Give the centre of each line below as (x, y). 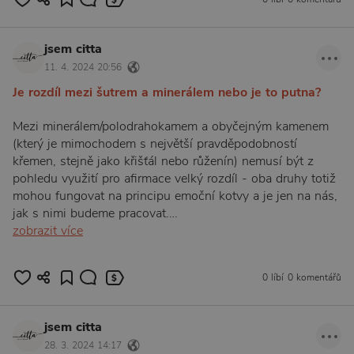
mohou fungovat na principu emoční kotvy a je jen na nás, (175, 196)
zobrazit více (48, 230)
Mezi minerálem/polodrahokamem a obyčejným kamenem (171, 126)
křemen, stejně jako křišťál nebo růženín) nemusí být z (163, 161)
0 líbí (273, 278)
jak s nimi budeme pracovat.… (95, 213)
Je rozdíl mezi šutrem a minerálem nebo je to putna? (167, 92)
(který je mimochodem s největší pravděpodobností (155, 143)
